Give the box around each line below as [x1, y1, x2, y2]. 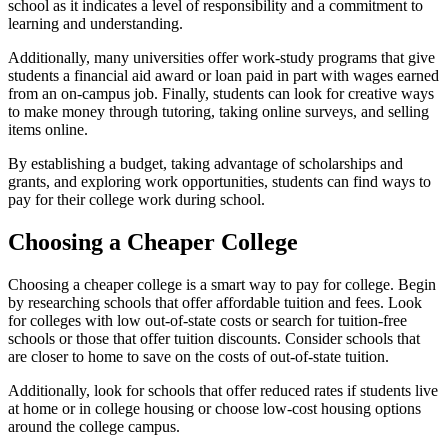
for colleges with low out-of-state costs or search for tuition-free [8, 311, 407, 329]
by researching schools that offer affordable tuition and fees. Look [8, 293, 422, 311]
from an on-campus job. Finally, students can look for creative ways [8, 84, 434, 102]
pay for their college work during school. [8, 190, 265, 208]
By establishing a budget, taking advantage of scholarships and [8, 154, 403, 172]
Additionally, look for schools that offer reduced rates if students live [8, 381, 438, 399]
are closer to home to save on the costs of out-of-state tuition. [8, 347, 389, 365]
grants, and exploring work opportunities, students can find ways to [8, 172, 431, 190]
